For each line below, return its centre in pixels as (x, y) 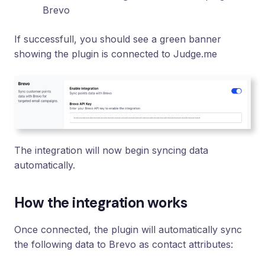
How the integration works (101, 202)
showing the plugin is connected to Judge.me (116, 54)
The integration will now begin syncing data (111, 150)
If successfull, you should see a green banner (118, 39)
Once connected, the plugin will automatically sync (128, 229)
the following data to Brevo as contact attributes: (124, 244)
